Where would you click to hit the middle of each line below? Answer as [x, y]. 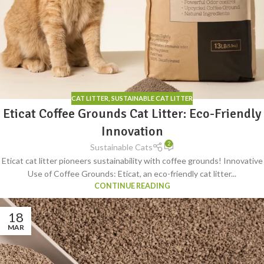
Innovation [132, 131]
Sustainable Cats [121, 147]
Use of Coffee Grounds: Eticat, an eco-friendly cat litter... [132, 174]
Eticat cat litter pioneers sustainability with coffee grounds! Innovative [132, 161]
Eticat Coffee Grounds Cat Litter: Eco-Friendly [132, 114]
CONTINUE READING [132, 186]
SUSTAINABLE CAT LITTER [152, 98]
